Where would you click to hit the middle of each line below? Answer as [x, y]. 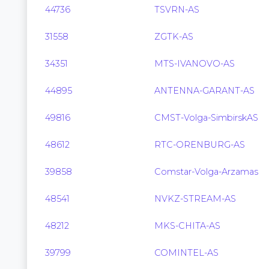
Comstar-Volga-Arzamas [206, 172]
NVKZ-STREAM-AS [195, 199]
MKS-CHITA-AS [187, 226]
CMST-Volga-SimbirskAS [206, 118]
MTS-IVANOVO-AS [195, 64]
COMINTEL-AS [186, 253]
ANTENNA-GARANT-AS [204, 91]
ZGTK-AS [174, 37]
